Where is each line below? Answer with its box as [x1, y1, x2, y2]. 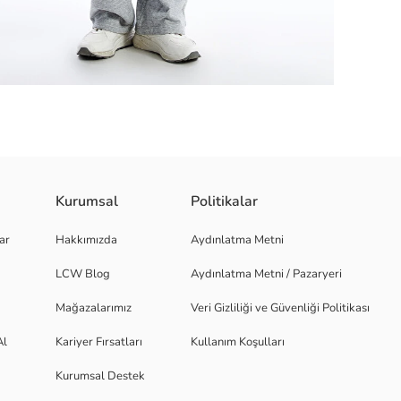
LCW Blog [55, 266, 110, 282]
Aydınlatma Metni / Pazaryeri [191, 266, 342, 282]
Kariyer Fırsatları [55, 334, 142, 350]
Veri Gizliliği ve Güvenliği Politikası [191, 300, 370, 316]
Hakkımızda [55, 232, 117, 248]
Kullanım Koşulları [191, 334, 285, 350]
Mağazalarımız [55, 300, 132, 316]
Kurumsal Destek [55, 368, 145, 384]
